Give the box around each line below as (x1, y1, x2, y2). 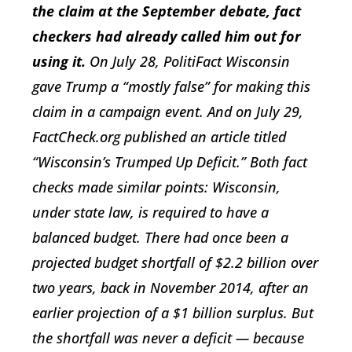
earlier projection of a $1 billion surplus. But (32, 303, 313, 322)
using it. (32, 52, 86, 71)
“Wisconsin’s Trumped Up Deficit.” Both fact (32, 152, 307, 171)
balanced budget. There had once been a (32, 228, 288, 247)
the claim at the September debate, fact (32, 2, 301, 20)
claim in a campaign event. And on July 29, (32, 102, 303, 121)
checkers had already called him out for (32, 27, 301, 46)
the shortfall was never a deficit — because (32, 328, 304, 347)
